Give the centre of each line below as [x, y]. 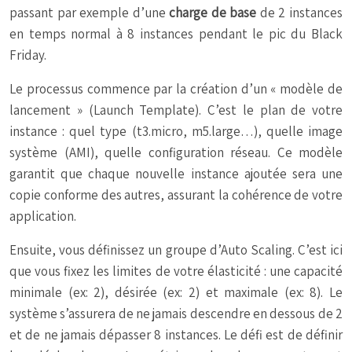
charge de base [213, 13]
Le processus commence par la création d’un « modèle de [176, 89]
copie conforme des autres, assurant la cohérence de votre [176, 195]
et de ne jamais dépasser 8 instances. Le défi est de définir [176, 335]
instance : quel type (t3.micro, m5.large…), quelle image [176, 132]
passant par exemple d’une [90, 13]
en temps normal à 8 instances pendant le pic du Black [176, 34]
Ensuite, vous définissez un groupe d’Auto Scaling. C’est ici [176, 250]
